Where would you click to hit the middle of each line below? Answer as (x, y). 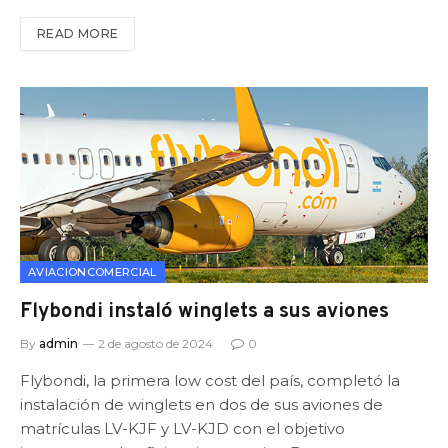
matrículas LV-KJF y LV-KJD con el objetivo (182, 428)
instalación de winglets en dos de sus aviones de (201, 404)
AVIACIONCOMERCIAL (92, 271)
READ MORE (78, 34)
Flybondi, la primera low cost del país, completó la (210, 380)
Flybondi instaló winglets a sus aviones (204, 311)
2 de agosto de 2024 (155, 343)
